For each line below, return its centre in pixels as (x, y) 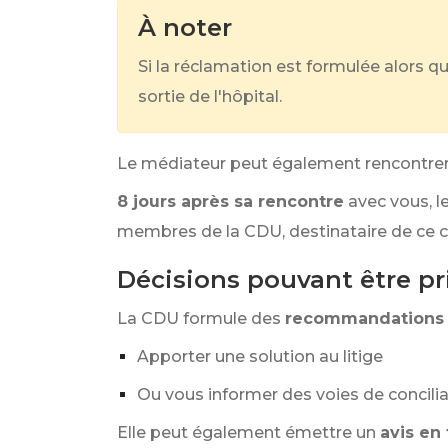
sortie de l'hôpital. (210, 96)
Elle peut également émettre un (246, 432)
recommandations (364, 318)
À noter (185, 27)
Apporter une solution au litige (260, 356)
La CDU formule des (199, 318)
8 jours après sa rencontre (230, 201)
